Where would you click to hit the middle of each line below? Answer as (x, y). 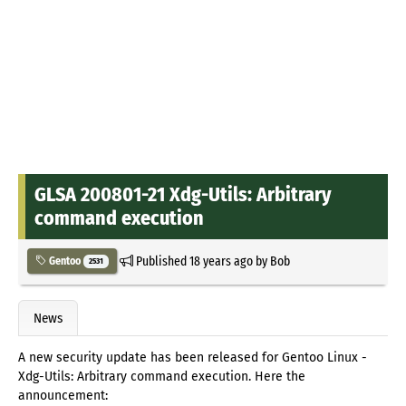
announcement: (63, 396)
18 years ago (221, 261)
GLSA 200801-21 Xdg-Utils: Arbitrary (183, 194)
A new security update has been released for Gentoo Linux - (193, 358)
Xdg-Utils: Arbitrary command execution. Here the (162, 377)
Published (161, 261)
